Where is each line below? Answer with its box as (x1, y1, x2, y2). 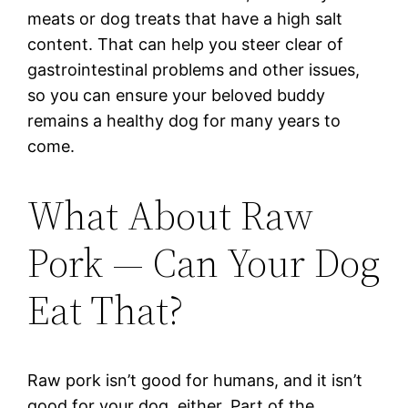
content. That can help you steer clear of (27, 34, 344, 54)
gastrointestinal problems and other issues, (27, 59, 361, 79)
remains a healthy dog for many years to (27, 110, 342, 130)
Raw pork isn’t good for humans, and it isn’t (27, 370, 363, 390)
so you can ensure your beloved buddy (27, 85, 326, 105)
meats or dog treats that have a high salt (27, 8, 343, 28)
